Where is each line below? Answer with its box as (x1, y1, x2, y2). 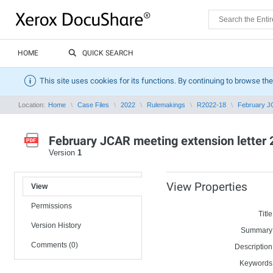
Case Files (77, 101, 109, 108)
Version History (31, 221, 81, 230)
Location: (18, 101, 47, 108)
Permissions (31, 202, 72, 210)
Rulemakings (147, 101, 185, 108)
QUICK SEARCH (82, 49, 133, 57)
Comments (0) (31, 241, 78, 249)
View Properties (166, 180, 247, 194)
